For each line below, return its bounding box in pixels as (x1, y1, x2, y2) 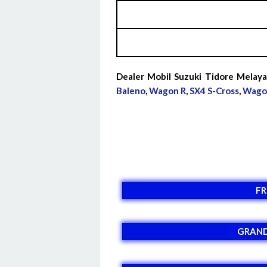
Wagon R (148, 85, 186, 96)
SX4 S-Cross (189, 85, 239, 96)
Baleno (116, 85, 145, 96)
